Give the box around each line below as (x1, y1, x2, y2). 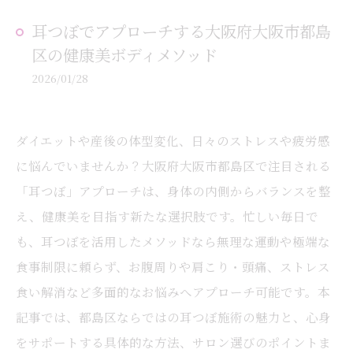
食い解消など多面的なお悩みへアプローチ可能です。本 (16, 283, 330, 300)
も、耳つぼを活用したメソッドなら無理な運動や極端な (16, 232, 330, 250)
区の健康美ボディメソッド (32, 43, 217, 66)
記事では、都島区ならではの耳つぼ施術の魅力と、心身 (16, 308, 331, 325)
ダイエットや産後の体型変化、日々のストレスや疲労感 (16, 132, 330, 149)
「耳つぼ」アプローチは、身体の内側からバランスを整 (16, 182, 331, 199)
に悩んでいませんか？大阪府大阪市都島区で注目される (16, 157, 331, 174)
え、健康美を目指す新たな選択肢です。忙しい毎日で (16, 207, 318, 225)
